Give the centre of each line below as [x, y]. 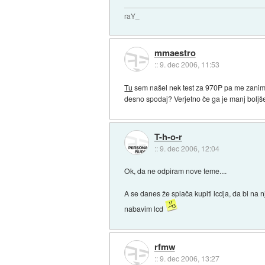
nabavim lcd [145, 209]
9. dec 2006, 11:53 [189, 64]
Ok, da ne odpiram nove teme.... [176, 171]
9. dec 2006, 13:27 [189, 258]
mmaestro [175, 53]
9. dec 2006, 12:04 [189, 148]
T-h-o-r [168, 136]
